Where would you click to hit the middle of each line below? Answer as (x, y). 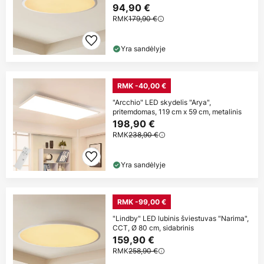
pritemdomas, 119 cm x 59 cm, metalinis (177, 112)
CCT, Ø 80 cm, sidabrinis (153, 228)
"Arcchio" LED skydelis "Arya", (162, 103)
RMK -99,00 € (142, 202)
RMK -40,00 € (142, 86)
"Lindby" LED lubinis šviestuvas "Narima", (181, 219)
